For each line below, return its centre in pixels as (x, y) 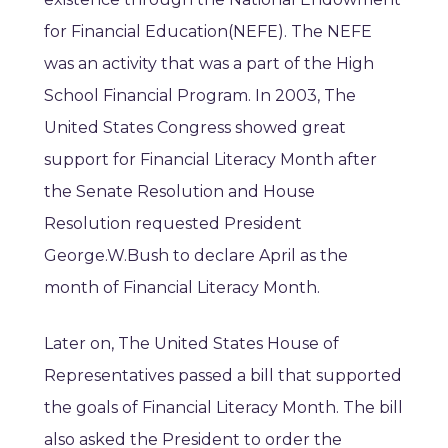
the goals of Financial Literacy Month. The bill (223, 408)
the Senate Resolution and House (179, 192)
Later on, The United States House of (191, 344)
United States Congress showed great (195, 128)
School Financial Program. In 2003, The (200, 96)
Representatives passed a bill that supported (223, 376)
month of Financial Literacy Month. (182, 288)
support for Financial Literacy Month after (210, 160)
